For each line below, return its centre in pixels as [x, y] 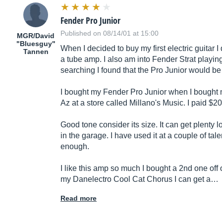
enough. [75, 147]
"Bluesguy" [36, 44]
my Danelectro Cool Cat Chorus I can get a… [139, 179]
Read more [79, 198]
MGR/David [36, 36]
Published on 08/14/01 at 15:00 [110, 33]
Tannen [36, 52]
